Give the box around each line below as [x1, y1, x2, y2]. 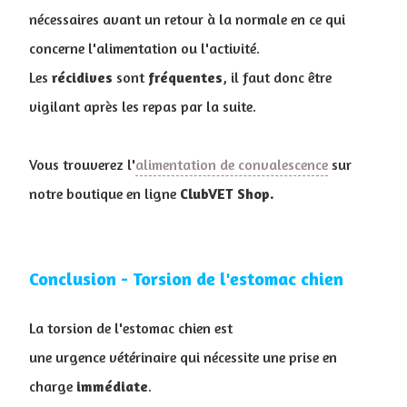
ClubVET [180, 184, 233, 203]
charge [29, 377, 76, 396]
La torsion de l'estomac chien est [29, 319, 233, 338]
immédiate [76, 377, 148, 396]
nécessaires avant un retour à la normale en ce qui [29, 10, 345, 29]
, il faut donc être [223, 68, 332, 87]
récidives [52, 68, 113, 87]
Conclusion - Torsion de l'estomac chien [29, 267, 343, 291]
